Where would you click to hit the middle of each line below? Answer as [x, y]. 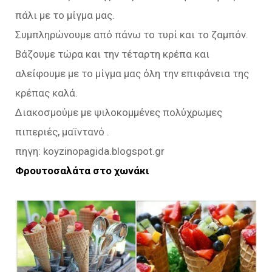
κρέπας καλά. [46, 93]
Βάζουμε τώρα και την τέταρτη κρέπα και [112, 54]
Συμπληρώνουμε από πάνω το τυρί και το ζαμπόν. [132, 35]
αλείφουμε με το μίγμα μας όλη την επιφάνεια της [132, 74]
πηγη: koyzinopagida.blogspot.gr [90, 151]
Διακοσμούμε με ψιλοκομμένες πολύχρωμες [119, 113]
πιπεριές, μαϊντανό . [62, 132]
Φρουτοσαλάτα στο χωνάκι [82, 171]
